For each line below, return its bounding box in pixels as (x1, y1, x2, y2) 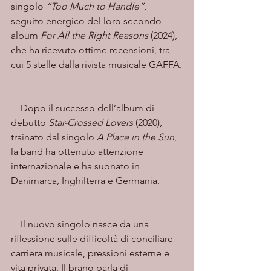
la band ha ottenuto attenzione (11, 146, 146, 157)
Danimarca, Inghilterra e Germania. (11, 175, 160, 186)
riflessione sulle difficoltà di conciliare (11, 233, 175, 244)
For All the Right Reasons (41, 30, 148, 41)
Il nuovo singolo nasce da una (11, 218, 21, 230)
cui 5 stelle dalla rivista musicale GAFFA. (11, 59, 182, 70)
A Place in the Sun (97, 131, 174, 143)
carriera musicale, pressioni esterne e (11, 247, 172, 259)
